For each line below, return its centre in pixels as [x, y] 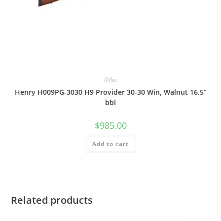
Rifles [110, 80]
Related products [52, 200]
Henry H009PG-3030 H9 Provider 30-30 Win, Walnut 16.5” [110, 92]
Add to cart [110, 144]
